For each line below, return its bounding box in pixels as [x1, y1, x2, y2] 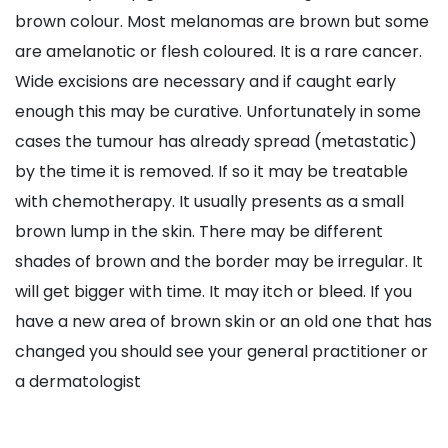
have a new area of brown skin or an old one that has [15, 310, 432, 334]
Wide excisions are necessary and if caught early [15, 70, 396, 94]
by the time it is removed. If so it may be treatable [15, 160, 408, 184]
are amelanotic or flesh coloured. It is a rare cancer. [15, 40, 422, 64]
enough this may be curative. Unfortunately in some [15, 100, 421, 124]
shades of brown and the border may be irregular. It [15, 250, 423, 274]
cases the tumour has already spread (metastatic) [15, 130, 417, 154]
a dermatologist [15, 370, 141, 394]
